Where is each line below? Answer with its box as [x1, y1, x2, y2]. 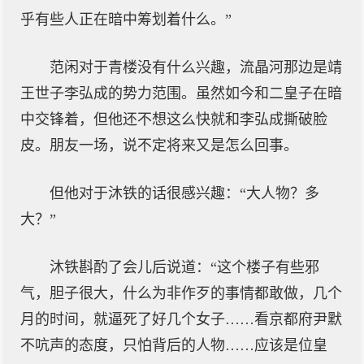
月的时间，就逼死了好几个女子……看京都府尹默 [20, 311, 342, 327]
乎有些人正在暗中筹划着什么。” [20, 11, 232, 28]
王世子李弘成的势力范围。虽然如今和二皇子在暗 [20, 85, 342, 102]
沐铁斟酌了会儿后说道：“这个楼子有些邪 [50, 259, 319, 275]
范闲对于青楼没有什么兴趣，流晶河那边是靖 [50, 59, 342, 76]
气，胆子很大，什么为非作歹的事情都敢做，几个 [20, 285, 342, 301]
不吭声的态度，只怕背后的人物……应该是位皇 [20, 337, 327, 353]
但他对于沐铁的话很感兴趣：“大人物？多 [50, 185, 319, 201]
